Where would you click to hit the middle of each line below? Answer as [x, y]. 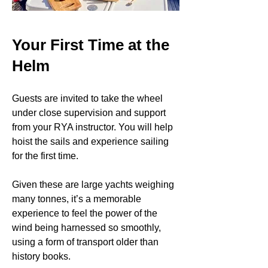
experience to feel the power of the [85, 213]
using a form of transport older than [85, 242]
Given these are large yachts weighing [93, 184]
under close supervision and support [89, 112]
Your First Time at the [91, 45]
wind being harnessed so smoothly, [86, 227]
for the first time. [45, 156]
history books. [41, 256]
